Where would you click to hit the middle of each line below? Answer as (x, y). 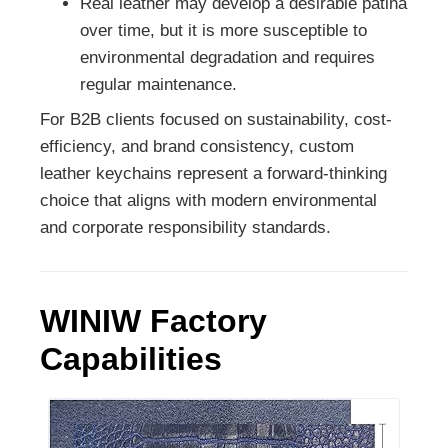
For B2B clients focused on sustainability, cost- (216, 120)
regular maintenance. (158, 85)
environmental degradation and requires (227, 58)
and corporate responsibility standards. (185, 228)
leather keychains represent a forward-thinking (213, 174)
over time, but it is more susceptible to (223, 31)
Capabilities (131, 359)
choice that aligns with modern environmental (208, 201)
